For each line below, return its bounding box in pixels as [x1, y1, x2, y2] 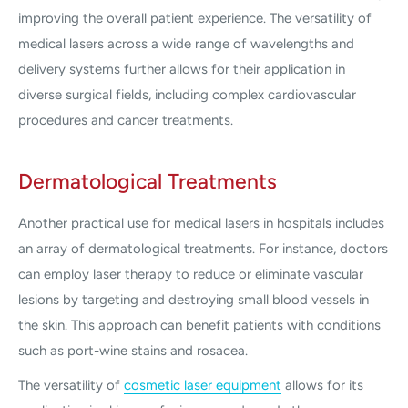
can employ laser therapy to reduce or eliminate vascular [18, 265, 363, 282]
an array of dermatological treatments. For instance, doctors [18, 240, 388, 257]
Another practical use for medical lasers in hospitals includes [18, 214, 384, 231]
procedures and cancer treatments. [18, 112, 233, 129]
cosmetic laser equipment [124, 377, 281, 394]
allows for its [281, 377, 363, 394]
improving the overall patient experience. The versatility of [18, 10, 372, 27]
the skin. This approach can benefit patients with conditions [18, 316, 381, 333]
